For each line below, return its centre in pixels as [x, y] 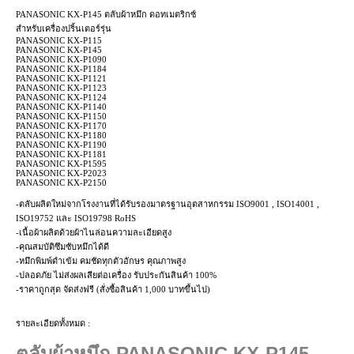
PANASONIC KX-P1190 [61, 144]
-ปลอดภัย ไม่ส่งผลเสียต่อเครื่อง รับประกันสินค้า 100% [116, 275]
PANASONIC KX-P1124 [61, 97]
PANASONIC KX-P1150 [61, 116]
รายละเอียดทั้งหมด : [53, 323]
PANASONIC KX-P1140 [61, 106]
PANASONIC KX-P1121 [61, 78]
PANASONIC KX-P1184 [61, 68]
